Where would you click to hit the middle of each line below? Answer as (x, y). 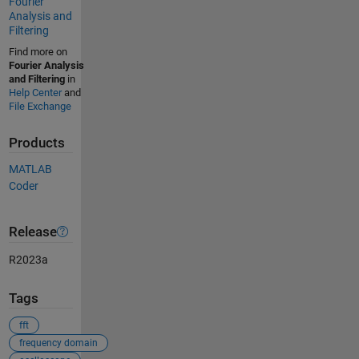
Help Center (35, 92)
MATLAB (30, 169)
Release (32, 232)
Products (36, 143)
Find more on (38, 51)
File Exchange (40, 106)
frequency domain (58, 343)
